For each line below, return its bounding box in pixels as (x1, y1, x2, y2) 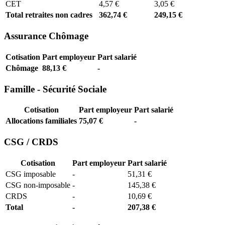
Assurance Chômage (4, 31, 88, 42)
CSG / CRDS (4, 137, 58, 148)
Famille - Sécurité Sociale (4, 83, 106, 94)
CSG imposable (6, 169, 56, 178)
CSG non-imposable (6, 180, 70, 189)
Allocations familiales (6, 117, 77, 126)
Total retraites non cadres (6, 11, 92, 20)
